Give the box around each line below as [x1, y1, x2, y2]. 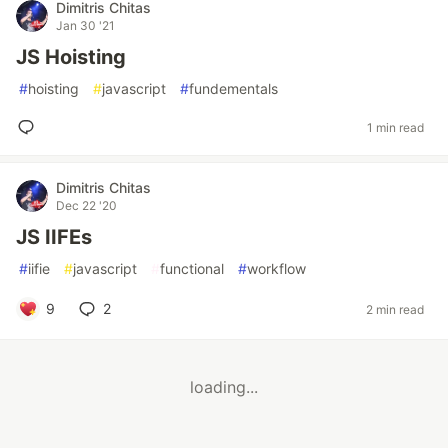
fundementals [189, 80, 278, 97]
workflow [247, 260, 306, 277]
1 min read [367, 119, 424, 135]
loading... [190, 377, 258, 398]
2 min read [366, 301, 424, 317]
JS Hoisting [16, 45, 126, 69]
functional [160, 260, 224, 277]
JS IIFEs [16, 225, 92, 249]
